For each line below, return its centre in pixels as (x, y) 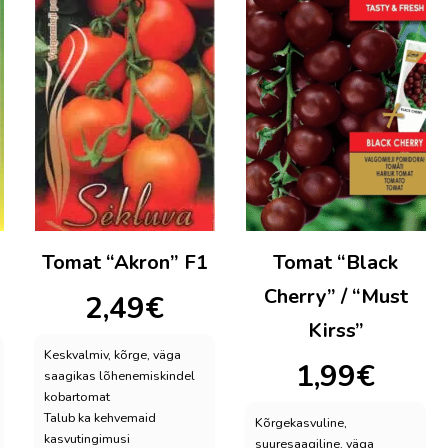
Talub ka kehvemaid (100, 418)
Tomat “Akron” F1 (124, 262)
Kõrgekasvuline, (301, 423)
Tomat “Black (335, 262)
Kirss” (335, 330)
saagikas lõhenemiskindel (119, 376)
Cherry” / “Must (335, 296)
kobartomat (77, 397)
